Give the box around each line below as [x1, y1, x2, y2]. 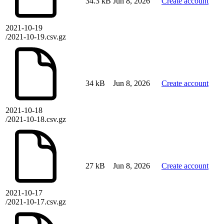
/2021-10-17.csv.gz [5, 197, 66, 206]
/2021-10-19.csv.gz [5, 32, 66, 41]
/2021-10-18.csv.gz [5, 115, 66, 124]
